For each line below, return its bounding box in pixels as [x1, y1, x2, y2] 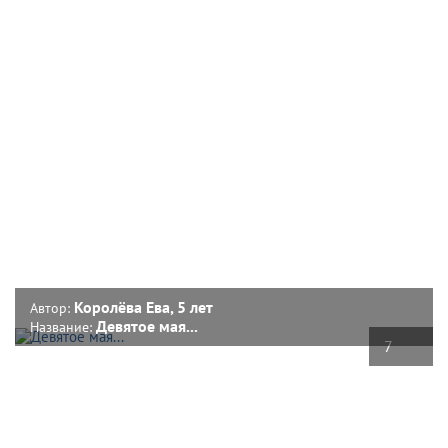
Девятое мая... [96, 315, 198, 336]
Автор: [30, 298, 74, 317]
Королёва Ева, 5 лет [74, 296, 213, 317]
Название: [30, 317, 96, 336]
